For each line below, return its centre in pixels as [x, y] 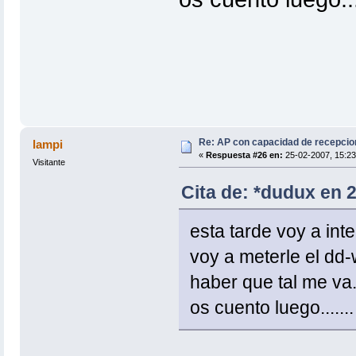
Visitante [48, 162]
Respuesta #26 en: [244, 155]
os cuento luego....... [271, 307]
